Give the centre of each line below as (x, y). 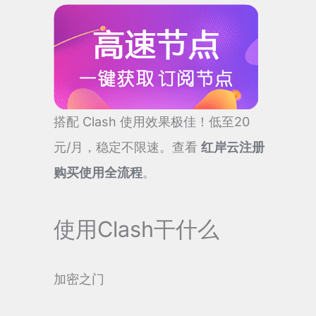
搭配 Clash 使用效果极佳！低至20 (152, 121)
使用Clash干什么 (136, 229)
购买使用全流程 (98, 172)
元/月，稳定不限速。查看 (127, 147)
